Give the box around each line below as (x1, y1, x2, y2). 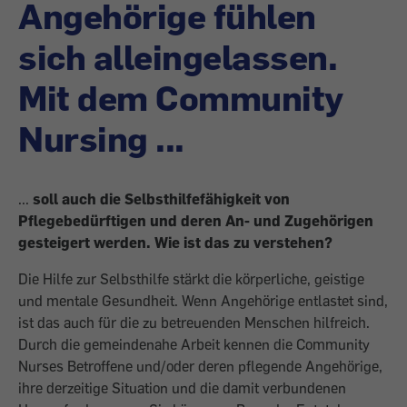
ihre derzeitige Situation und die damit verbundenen (18, 379, 346, 397)
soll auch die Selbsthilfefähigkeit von (33, 190, 290, 208)
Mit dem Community (18, 75, 343, 119)
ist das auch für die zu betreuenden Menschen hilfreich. (18, 313, 370, 332)
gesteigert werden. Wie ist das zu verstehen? (18, 233, 333, 252)
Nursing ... (18, 116, 184, 160)
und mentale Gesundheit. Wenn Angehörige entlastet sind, (18, 292, 388, 310)
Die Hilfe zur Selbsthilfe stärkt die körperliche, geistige (18, 270, 364, 288)
